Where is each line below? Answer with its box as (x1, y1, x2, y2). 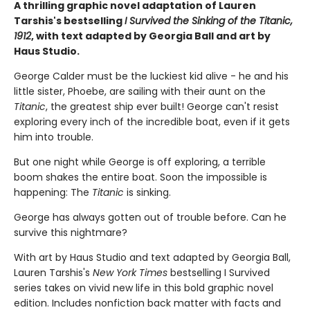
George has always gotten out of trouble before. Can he (14, 210, 286, 225)
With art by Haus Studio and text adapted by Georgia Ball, (14, 250, 291, 265)
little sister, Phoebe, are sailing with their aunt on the (14, 84, 266, 99)
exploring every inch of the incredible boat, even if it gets (14, 115, 290, 129)
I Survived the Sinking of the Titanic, (125, 14, 293, 28)
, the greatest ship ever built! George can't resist (46, 100, 279, 114)
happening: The (14, 185, 92, 200)
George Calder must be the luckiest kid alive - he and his (14, 69, 289, 84)
